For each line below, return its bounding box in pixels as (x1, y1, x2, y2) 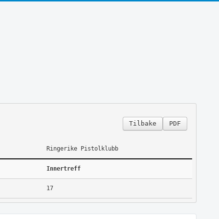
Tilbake (129, 119, 156, 127)
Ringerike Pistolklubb (46, 145, 118, 152)
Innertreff (46, 165, 81, 172)
